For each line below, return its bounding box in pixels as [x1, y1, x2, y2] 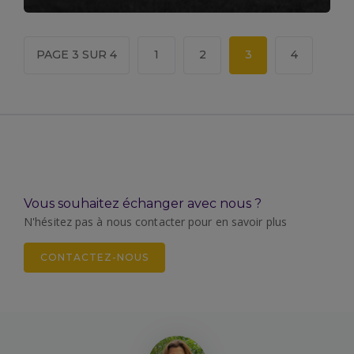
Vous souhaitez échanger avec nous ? [24, 195, 262, 211]
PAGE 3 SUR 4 [36, 47, 117, 62]
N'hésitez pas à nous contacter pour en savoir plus [24, 213, 287, 229]
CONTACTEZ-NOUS [40, 250, 149, 263]
